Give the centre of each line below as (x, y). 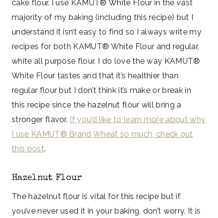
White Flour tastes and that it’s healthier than (95, 75)
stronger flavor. (41, 119)
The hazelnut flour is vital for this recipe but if (96, 196)
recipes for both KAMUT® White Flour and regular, (106, 46)
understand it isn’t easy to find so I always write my (107, 32)
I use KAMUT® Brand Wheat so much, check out (102, 134)
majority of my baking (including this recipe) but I (103, 17)
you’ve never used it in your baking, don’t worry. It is (106, 211)
